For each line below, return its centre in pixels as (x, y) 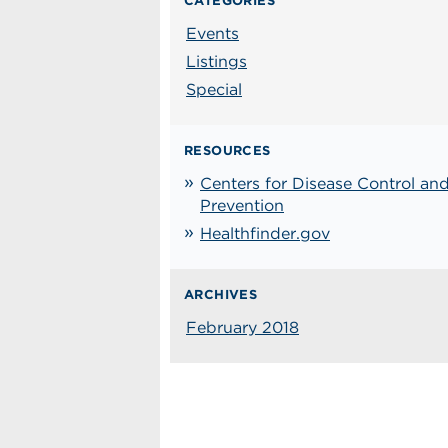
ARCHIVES (221, 294)
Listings (216, 61)
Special (214, 89)
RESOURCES (227, 150)
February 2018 (242, 327)
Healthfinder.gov (265, 233)
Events (212, 33)
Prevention (242, 205)
